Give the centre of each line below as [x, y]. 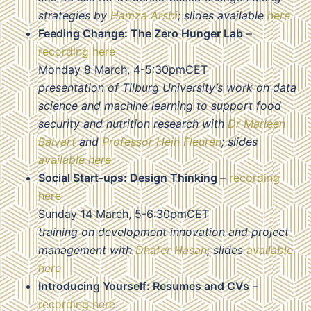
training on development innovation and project [163, 232]
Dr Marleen [257, 124]
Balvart [57, 142]
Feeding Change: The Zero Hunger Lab [141, 34]
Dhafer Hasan [171, 250]
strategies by [74, 16]
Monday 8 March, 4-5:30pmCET [123, 70]
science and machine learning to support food [160, 106]
